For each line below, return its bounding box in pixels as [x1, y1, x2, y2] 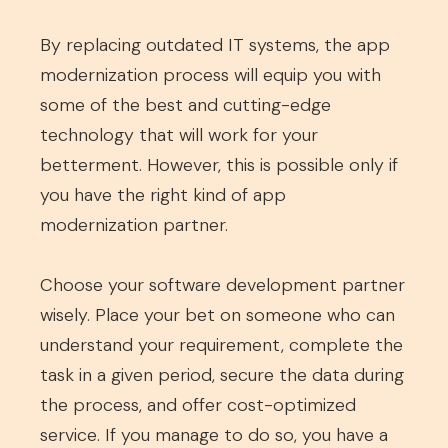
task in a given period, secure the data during [40, 363, 404, 387]
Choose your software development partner [40, 273, 405, 297]
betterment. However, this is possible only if [40, 153, 398, 177]
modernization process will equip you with [40, 63, 381, 87]
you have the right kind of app [40, 183, 286, 207]
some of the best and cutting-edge [40, 93, 331, 117]
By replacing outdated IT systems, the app [40, 33, 390, 57]
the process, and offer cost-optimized [40, 393, 356, 417]
